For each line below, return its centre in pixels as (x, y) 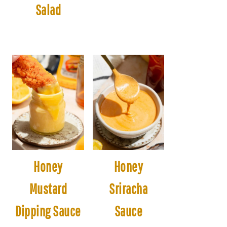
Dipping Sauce (48, 211)
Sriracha (128, 189)
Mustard (48, 189)
